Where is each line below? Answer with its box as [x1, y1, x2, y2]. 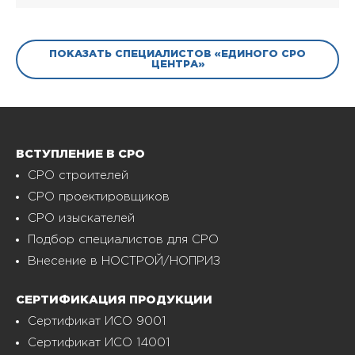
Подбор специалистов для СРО [28, 234, 219, 245]
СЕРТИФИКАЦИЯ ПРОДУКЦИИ [16, 294, 212, 305]
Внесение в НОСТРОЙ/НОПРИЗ [28, 255, 220, 266]
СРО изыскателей [28, 212, 135, 223]
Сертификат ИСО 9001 [28, 315, 166, 326]
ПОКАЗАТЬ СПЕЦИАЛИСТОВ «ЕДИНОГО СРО [49, 49, 306, 59]
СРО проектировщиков [28, 191, 170, 202]
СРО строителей [28, 170, 128, 181]
